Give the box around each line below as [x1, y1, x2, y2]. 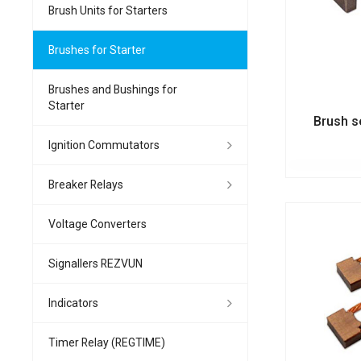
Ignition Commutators [48, 138, 160, 151]
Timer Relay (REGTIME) [48, 335, 165, 349]
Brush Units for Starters [48, 3, 168, 17]
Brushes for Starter [48, 43, 146, 56]
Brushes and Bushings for [48, 82, 177, 96]
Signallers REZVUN [48, 256, 143, 270]
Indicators [48, 296, 98, 309]
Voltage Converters [48, 217, 147, 230]
